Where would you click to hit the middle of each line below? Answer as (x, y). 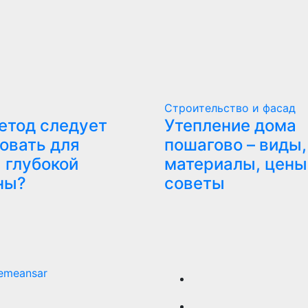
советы (195, 183)
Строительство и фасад (230, 108)
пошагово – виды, (235, 145)
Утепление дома (230, 125)
